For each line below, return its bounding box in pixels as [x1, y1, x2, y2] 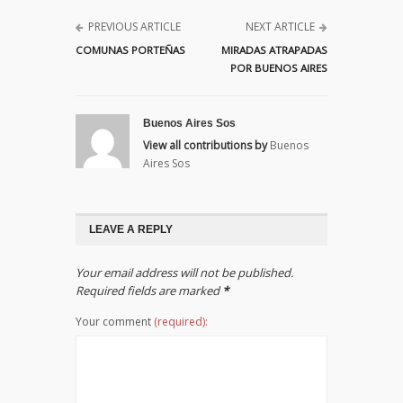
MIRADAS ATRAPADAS [221, 43, 327, 58]
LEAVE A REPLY [89, 223, 173, 237]
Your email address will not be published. [76, 264, 293, 282]
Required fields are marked [76, 282, 222, 300]
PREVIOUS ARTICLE [88, 19, 181, 35]
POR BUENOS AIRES [230, 61, 327, 76]
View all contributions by [143, 138, 267, 154]
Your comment [76, 314, 154, 330]
